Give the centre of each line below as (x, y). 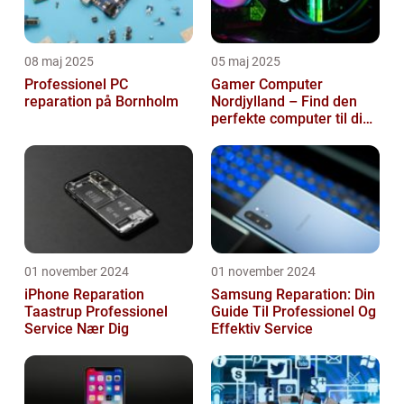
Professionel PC (76, 85)
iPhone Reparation (84, 295)
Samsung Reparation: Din (293, 295)
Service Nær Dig (77, 329)
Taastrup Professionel (55, 312)
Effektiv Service (262, 329)
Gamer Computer (267, 85)
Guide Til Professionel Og (294, 312)
